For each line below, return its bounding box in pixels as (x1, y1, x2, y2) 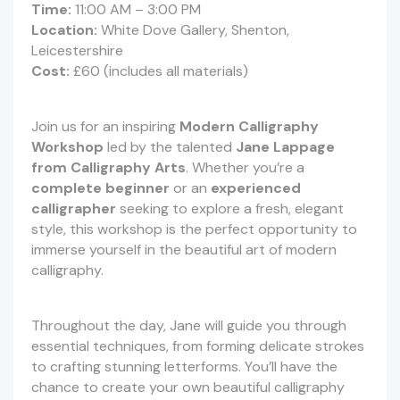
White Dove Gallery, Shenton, (97, 21, 289, 40)
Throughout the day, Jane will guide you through (31, 316, 346, 336)
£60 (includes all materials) (70, 62, 248, 81)
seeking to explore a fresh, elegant (116, 199, 344, 219)
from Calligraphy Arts (31, 158, 186, 178)
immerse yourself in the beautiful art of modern (31, 240, 337, 260)
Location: (31, 21, 97, 40)
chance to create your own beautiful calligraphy (31, 378, 345, 397)
